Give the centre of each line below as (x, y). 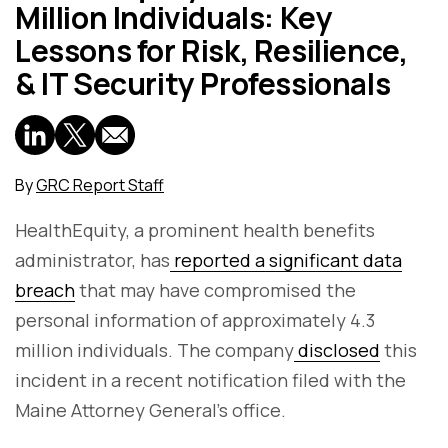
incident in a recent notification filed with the (210, 379)
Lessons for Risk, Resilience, (211, 50)
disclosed (337, 349)
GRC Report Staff (100, 184)
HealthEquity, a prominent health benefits (195, 229)
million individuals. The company (154, 349)
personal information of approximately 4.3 (195, 319)
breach (45, 289)
